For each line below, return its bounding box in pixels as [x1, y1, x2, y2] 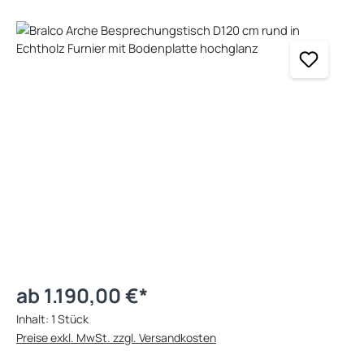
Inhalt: [16, 310, 51, 327]
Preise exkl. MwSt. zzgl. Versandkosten [16, 329, 216, 345]
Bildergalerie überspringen [15, 20, 162, 37]
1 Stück [51, 310, 89, 327]
